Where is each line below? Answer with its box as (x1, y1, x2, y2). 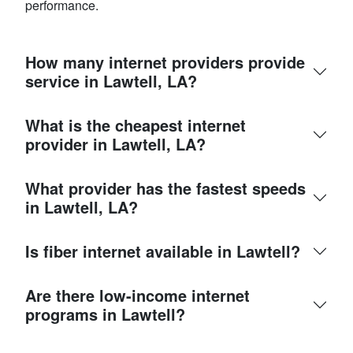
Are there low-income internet (25, 283, 250, 307)
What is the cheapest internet (25, 113, 246, 136)
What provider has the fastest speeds (25, 176, 306, 199)
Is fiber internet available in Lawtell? (25, 239, 300, 262)
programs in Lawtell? (25, 302, 185, 325)
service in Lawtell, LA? (25, 69, 197, 92)
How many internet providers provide (25, 50, 305, 73)
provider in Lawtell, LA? (25, 132, 206, 155)
